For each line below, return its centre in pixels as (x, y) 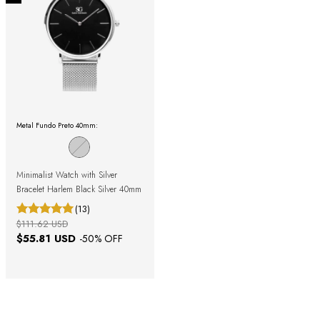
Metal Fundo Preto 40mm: (57, 125)
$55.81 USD (47, 238)
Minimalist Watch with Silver (66, 175)
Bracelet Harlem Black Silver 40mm (79, 189)
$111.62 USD (42, 224)
